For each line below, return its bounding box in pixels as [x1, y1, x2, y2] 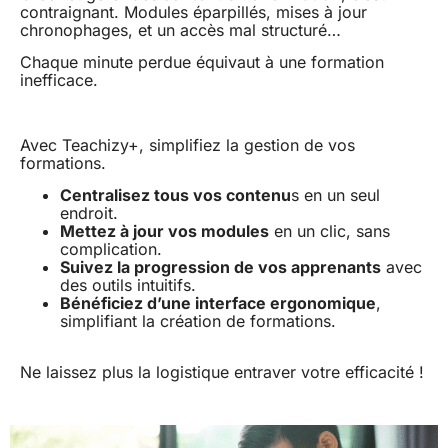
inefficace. [20, 70, 98, 91]
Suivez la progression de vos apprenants [60, 257, 381, 278]
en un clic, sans [269, 221, 390, 242]
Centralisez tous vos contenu [60, 185, 291, 206]
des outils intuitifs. [60, 275, 196, 296]
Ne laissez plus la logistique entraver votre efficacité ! [20, 361, 424, 382]
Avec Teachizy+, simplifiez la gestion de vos [20, 135, 355, 155]
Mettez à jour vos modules [60, 221, 269, 242]
